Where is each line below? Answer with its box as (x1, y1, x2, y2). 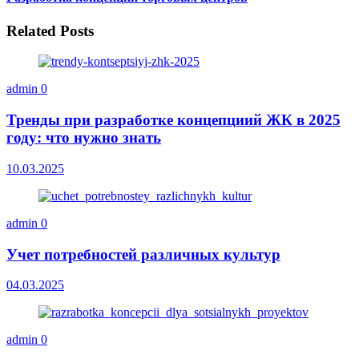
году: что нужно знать (6, 129, 161, 147)
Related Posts (6, 22, 94, 39)
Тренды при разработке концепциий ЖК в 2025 (6, 111, 341, 129)
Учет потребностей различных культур (6, 245, 280, 263)
